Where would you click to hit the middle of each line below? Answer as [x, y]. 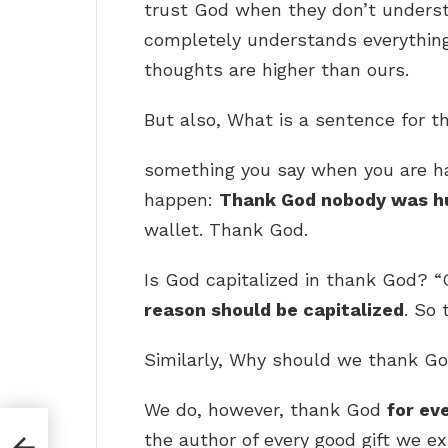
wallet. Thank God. [226, 230]
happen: [181, 200]
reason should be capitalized [274, 310]
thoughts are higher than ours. [276, 70]
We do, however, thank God [265, 410]
